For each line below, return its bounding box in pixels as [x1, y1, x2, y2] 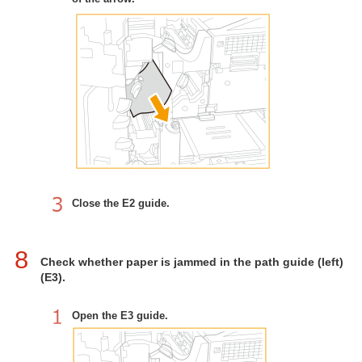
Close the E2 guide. [72, 196, 170, 209]
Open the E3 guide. [72, 309, 168, 322]
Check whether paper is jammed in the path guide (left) [40, 255, 343, 268]
